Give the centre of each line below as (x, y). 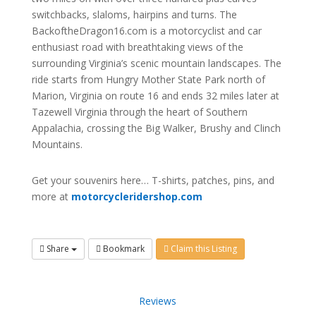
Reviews (158, 301)
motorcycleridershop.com (136, 197)
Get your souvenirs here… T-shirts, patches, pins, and (153, 181)
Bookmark (122, 249)
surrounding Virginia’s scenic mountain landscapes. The (156, 63)
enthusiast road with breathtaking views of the (137, 47)
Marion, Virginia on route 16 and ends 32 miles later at (155, 96)
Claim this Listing (202, 249)
